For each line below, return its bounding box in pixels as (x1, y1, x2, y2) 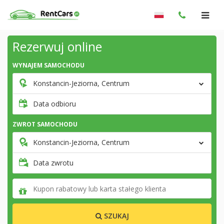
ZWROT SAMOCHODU (12, 120, 77, 128)
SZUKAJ (101, 211, 129, 220)
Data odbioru (33, 99, 76, 108)
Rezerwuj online (12, 38, 102, 55)
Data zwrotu (33, 158, 73, 167)
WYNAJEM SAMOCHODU (12, 61, 84, 69)
